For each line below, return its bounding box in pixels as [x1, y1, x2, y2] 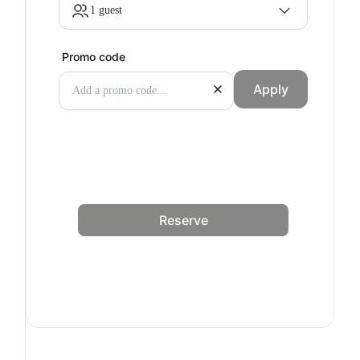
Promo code [62, 50, 125, 63]
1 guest [90, 4, 122, 16]
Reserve [158, 212, 208, 228]
